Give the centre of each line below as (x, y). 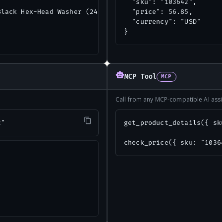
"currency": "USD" (163, 22)
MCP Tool (141, 77)
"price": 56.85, (158, 12)
